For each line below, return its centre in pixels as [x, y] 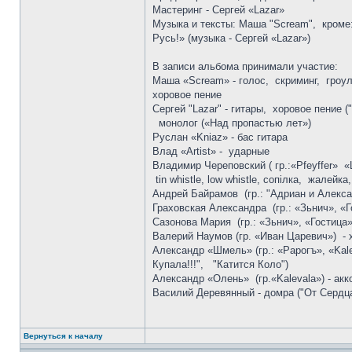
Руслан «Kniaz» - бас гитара [220, 137]
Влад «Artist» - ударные [211, 151]
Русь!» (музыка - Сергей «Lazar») [231, 38]
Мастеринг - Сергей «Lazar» [222, 10]
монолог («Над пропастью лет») [232, 123]
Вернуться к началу [63, 336]
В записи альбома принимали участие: [245, 66]
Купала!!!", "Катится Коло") [220, 264]
